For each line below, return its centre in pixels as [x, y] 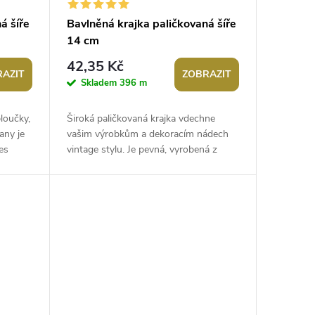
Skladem [100, 83]
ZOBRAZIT [207, 75]
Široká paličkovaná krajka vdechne [141, 119]
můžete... [86, 181]
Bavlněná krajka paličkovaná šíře [151, 24]
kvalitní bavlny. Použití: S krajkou [137, 165]
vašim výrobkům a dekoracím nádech [147, 134]
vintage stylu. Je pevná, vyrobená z [142, 150]
